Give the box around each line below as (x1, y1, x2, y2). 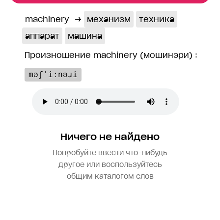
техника (139, 14, 174, 25)
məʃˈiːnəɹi (28, 70, 78, 80)
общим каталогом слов (66, 172, 154, 181)
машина (68, 31, 102, 41)
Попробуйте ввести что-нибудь (53, 148, 167, 158)
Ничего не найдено (60, 131, 160, 143)
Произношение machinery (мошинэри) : (25, 50, 197, 60)
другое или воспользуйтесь (58, 160, 162, 169)
